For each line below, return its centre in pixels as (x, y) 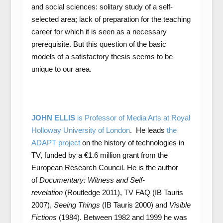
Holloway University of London (80, 130)
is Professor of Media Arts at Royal (132, 118)
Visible (180, 205)
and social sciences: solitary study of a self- (102, 7)
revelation (47, 192)
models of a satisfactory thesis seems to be (102, 56)
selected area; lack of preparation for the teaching (111, 19)
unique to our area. (61, 69)
